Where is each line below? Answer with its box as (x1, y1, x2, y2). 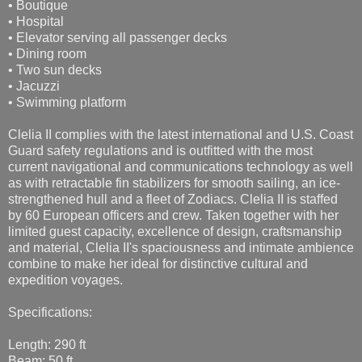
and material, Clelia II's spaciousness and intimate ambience (8, 240, 354, 255)
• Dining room (8, 46, 86, 61)
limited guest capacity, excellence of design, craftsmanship (8, 224, 342, 238)
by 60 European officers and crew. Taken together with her (8, 208, 339, 222)
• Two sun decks (8, 62, 102, 77)
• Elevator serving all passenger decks (8, 30, 227, 44)
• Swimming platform (8, 95, 126, 109)
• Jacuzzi (8, 78, 60, 93)
